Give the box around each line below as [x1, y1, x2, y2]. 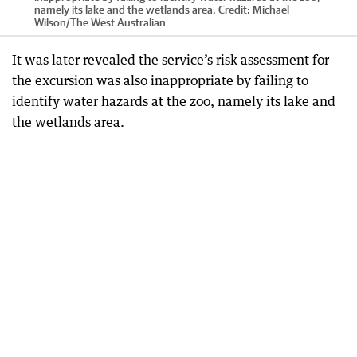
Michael [253, 3, 289, 17]
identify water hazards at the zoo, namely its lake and [12, 93, 335, 110]
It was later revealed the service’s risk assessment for [12, 52, 329, 69]
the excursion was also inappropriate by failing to [12, 73, 308, 89]
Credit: [216, 3, 253, 17]
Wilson [34, 16, 66, 29]
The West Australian [70, 16, 166, 29]
